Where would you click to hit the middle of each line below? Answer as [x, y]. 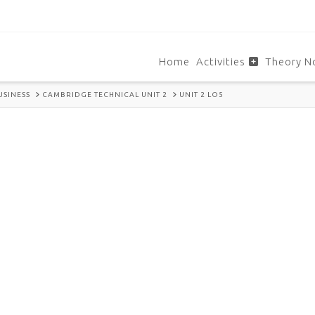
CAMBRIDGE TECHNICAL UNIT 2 [104, 94]
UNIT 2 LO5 [201, 94]
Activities [220, 62]
